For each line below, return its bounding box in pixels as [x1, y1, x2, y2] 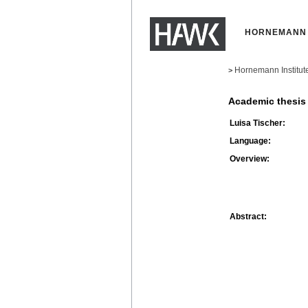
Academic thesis [228, 96, 306, 107]
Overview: [230, 153, 269, 164]
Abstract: [230, 211, 267, 221]
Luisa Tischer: [230, 118, 285, 128]
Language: [230, 135, 271, 146]
